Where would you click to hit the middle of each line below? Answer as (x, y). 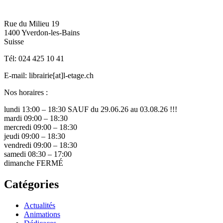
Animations (42, 215)
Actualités (40, 206)
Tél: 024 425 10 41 (34, 59)
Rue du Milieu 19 (32, 24)
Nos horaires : (26, 93)
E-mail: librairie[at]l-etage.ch (49, 76)
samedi (16, 154)
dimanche (20, 163)
